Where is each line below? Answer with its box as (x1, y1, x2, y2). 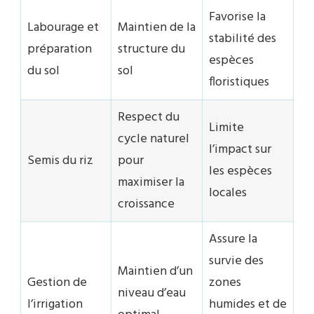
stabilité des (209, 29, 276, 50)
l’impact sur (209, 139, 271, 161)
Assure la (209, 229, 257, 250)
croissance (118, 194, 175, 215)
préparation (27, 39, 92, 60)
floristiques (209, 72, 269, 93)
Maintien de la (118, 18, 196, 39)
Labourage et (27, 18, 99, 39)
